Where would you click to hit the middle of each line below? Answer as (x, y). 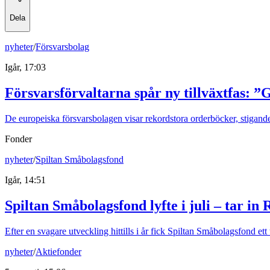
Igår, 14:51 (25, 180)
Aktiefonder (58, 251)
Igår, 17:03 (25, 67)
